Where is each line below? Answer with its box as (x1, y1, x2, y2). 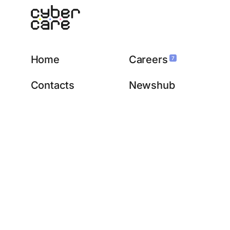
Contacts (30, 79, 75, 91)
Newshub (128, 79, 175, 91)
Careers (128, 53, 168, 66)
